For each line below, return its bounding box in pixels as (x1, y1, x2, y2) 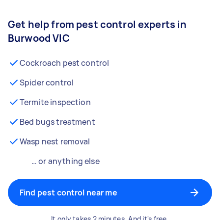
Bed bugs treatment (20, 116, 95, 127)
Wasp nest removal (20, 136, 90, 147)
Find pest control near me (20, 187, 117, 198)
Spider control (20, 77, 74, 88)
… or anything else (31, 156, 100, 166)
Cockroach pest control (20, 57, 110, 68)
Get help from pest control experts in (8, 18, 187, 31)
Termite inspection (20, 97, 91, 108)
